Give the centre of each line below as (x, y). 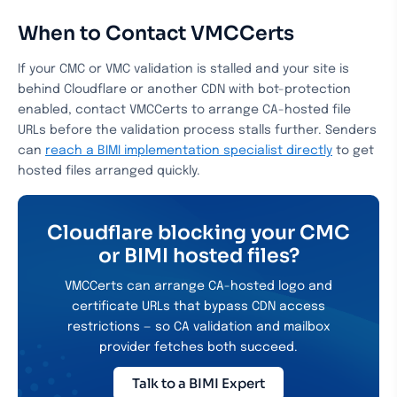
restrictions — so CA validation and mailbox (198, 327)
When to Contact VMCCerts (156, 33)
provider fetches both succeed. (198, 347)
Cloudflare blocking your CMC (198, 233)
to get (353, 151)
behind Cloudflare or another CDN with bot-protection (184, 90)
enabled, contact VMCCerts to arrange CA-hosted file (184, 110)
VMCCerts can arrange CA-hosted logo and (198, 286)
